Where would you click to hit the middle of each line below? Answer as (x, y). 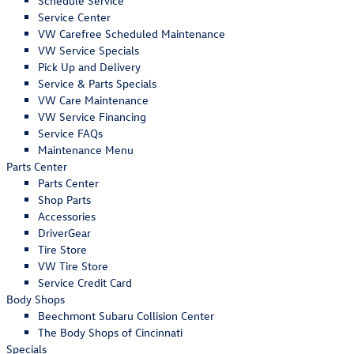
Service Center (74, 17)
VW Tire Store (73, 266)
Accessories (67, 216)
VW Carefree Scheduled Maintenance (132, 34)
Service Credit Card (85, 282)
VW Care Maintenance (93, 100)
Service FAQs (70, 133)
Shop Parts (64, 200)
